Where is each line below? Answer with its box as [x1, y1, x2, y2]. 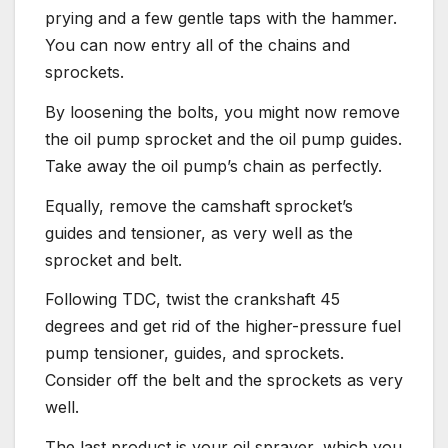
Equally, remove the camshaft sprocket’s [45, 195, 353, 216]
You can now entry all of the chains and [45, 35, 350, 55]
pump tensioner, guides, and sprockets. [45, 343, 344, 364]
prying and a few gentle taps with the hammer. [45, 8, 397, 28]
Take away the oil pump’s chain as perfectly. [45, 155, 382, 176]
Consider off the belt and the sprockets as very [45, 370, 403, 391]
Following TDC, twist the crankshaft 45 [45, 289, 340, 310]
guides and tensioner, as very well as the [45, 222, 353, 243]
